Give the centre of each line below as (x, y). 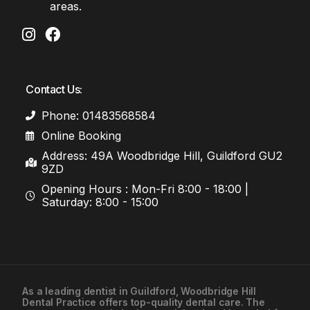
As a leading (53, 291)
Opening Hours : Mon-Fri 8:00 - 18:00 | (145, 189)
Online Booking (81, 135)
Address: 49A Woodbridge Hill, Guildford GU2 (162, 155)
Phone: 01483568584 (98, 115)
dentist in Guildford (129, 291)
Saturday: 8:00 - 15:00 (100, 202)
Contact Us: (54, 89)
